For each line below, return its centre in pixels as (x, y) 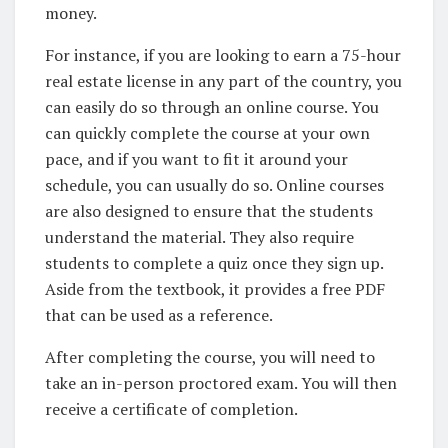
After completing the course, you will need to (210, 357)
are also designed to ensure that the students (209, 211)
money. (71, 13)
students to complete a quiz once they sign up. (214, 263)
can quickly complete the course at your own (207, 133)
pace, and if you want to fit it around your (196, 159)
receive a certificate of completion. (171, 409)
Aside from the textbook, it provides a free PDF (215, 289)
